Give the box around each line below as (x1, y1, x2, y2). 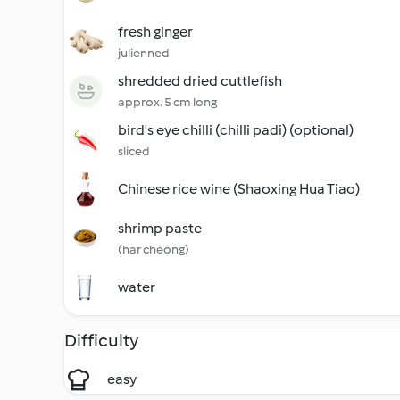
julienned (118, 46, 170, 61)
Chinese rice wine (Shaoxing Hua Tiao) (118, 180, 360, 197)
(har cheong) (118, 242, 189, 257)
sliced (118, 144, 150, 159)
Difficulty (64, 329, 138, 351)
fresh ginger (118, 23, 193, 40)
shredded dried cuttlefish (118, 72, 282, 89)
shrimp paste (118, 220, 202, 237)
